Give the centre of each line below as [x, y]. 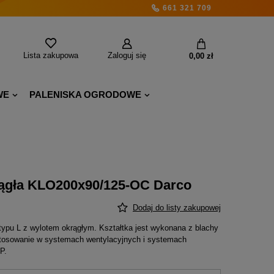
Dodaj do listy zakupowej [177, 208]
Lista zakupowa [51, 55]
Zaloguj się [127, 55]
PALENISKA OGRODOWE [85, 94]
